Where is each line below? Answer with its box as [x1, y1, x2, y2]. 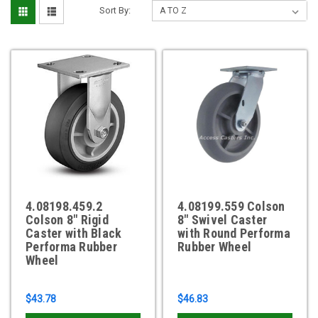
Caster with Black [26, 225, 122, 241]
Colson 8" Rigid [26, 212, 109, 227]
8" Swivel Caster [177, 212, 267, 227]
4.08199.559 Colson [177, 198, 285, 214]
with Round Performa [177, 225, 290, 241]
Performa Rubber [26, 238, 117, 254]
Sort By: [99, 4, 131, 16]
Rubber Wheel [177, 238, 251, 254]
